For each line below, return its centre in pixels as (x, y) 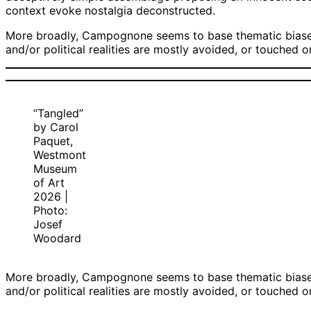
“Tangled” (58, 114)
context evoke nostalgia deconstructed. (110, 11)
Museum (55, 169)
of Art (49, 183)
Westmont (60, 155)
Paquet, (53, 141)
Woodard (57, 238)
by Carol (56, 127)
